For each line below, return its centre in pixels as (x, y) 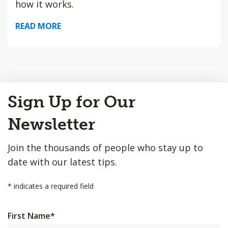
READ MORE (38, 26)
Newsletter (51, 124)
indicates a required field (53, 186)
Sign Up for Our (72, 102)
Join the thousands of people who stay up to (105, 148)
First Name (29, 216)
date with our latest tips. (62, 162)
